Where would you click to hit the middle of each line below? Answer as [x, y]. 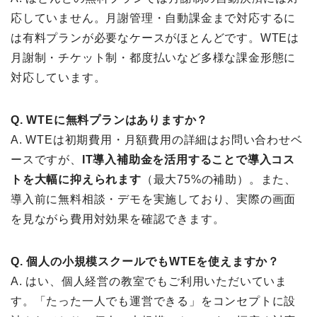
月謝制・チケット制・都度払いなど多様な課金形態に [154, 58]
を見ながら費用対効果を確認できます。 [118, 219]
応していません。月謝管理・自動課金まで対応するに [154, 18]
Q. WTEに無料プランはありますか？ [110, 120]
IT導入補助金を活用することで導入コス [189, 160]
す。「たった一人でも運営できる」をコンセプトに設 [154, 301]
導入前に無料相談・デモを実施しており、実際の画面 [154, 200]
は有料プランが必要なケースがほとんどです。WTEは [155, 38]
